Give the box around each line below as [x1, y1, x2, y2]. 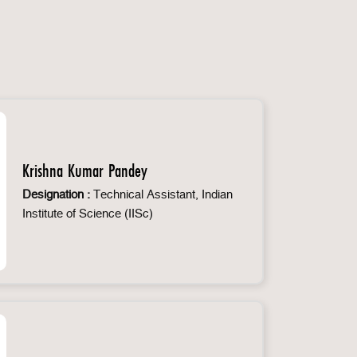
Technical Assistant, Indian [90, 188, 233, 201]
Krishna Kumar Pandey [22, 159, 147, 182]
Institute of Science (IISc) [22, 207, 153, 220]
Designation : [22, 188, 90, 201]
